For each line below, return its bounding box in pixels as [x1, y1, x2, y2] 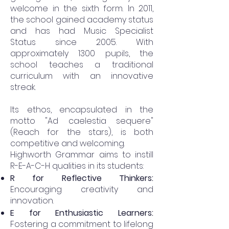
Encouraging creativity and [10, 184, 153, 196]
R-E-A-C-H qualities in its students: [10, 160, 144, 172]
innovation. [10, 195, 54, 207]
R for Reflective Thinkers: [10, 172, 153, 185]
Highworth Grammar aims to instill [10, 149, 153, 161]
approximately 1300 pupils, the [10, 48, 153, 60]
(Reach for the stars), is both [10, 126, 153, 139]
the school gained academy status [10, 14, 153, 26]
